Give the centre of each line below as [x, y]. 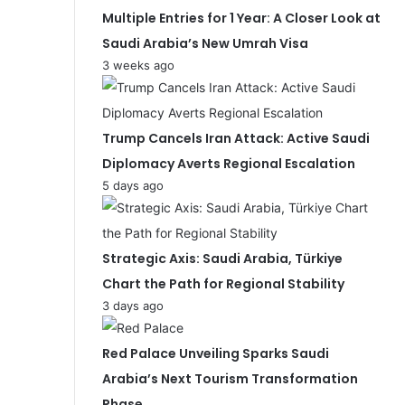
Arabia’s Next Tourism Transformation [231, 378]
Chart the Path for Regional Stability [224, 283]
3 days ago [133, 305]
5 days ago [133, 185]
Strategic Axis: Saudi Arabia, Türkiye [223, 258]
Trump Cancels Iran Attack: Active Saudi [236, 138]
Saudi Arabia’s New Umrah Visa [206, 43]
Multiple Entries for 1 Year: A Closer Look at [242, 18]
